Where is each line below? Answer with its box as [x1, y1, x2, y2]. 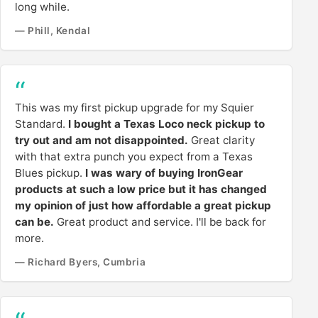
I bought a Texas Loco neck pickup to [68, 116, 265, 131]
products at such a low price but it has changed [15, 182, 267, 196]
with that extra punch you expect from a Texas [15, 149, 253, 163]
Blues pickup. [15, 165, 85, 180]
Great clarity [188, 133, 255, 147]
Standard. [15, 116, 68, 131]
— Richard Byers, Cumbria [15, 256, 146, 268]
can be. [15, 214, 54, 229]
